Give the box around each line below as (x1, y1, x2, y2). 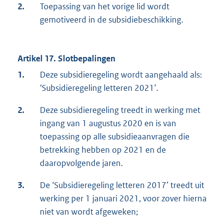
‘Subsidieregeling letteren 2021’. (40, 82, 158, 94)
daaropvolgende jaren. (40, 158, 123, 169)
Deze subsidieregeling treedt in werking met (40, 105, 200, 116)
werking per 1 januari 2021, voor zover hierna (40, 193, 207, 204)
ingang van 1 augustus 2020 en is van (40, 118, 176, 129)
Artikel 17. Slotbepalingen (18, 53, 115, 64)
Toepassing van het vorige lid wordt (40, 1, 169, 12)
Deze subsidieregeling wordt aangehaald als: (40, 69, 202, 81)
